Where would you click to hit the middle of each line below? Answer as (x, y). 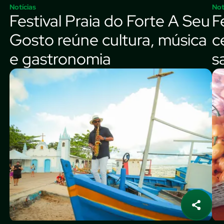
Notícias (23, 7)
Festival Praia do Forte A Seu (110, 21)
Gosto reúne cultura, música (108, 40)
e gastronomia (60, 59)
